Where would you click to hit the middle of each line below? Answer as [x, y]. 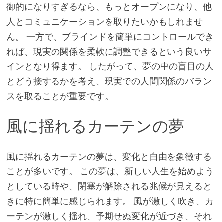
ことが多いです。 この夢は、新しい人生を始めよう [110, 171]
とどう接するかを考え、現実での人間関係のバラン [109, 81]
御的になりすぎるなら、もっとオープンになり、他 [109, 7]
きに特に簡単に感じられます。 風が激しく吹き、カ [110, 201]
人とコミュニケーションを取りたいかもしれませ [104, 22]
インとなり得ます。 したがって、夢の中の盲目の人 [110, 66]
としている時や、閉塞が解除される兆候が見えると [109, 186]
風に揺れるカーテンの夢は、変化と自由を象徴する [109, 156]
